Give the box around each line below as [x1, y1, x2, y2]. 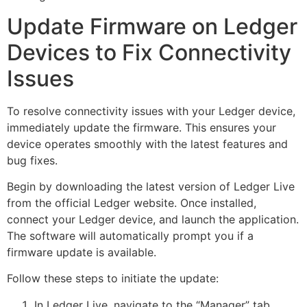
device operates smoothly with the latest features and [7, 136, 288, 151]
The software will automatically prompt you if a [7, 229, 254, 243]
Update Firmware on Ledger [7, 12, 297, 40]
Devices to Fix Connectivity [7, 38, 291, 66]
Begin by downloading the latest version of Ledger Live [7, 180, 295, 194]
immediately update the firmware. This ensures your [7, 120, 276, 134]
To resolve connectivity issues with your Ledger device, [7, 103, 295, 118]
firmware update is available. [7, 245, 156, 260]
